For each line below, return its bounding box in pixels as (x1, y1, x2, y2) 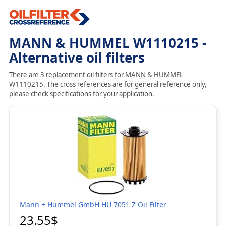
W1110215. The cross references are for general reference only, (9, 80, 207, 89)
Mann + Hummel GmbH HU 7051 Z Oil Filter (19, 200, 166, 209)
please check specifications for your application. (9, 89, 154, 98)
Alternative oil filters (9, 48, 145, 67)
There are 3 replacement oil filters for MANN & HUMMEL (9, 70, 183, 79)
